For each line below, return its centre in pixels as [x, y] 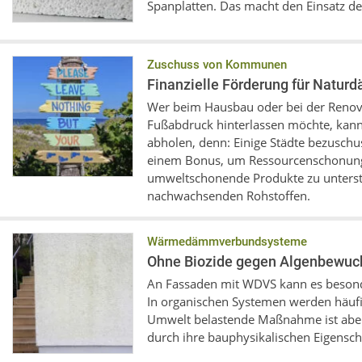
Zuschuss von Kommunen [217, 65]
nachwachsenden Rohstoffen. [229, 196]
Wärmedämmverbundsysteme [227, 242]
